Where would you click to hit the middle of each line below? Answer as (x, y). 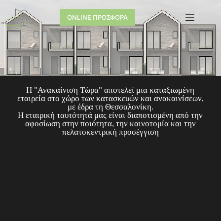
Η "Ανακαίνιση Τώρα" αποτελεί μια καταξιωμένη (110, 90)
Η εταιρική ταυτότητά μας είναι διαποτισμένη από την (110, 115)
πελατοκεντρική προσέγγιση (110, 132)
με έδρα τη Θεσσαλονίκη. (110, 107)
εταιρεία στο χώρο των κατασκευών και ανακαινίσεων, (110, 98)
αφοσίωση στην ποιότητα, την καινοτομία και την (110, 124)
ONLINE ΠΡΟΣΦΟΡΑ (97, 17)
